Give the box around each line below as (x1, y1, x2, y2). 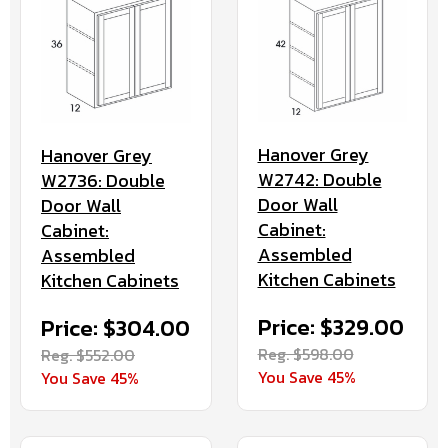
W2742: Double (257, 166, 382, 194)
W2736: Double (41, 167, 165, 195)
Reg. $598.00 (257, 342, 354, 367)
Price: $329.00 (257, 311, 404, 345)
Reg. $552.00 (41, 343, 135, 368)
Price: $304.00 (41, 312, 190, 346)
